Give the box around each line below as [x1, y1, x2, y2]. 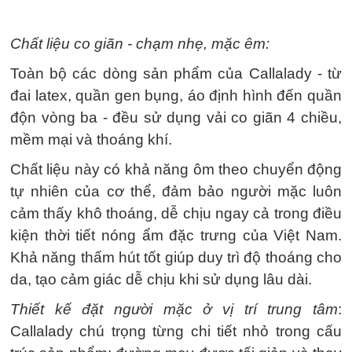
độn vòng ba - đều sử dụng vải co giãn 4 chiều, [10, 109, 342, 126]
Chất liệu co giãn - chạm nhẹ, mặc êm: [10, 35, 269, 52]
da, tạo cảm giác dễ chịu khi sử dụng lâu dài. [10, 271, 312, 288]
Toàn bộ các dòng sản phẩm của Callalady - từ [10, 65, 342, 82]
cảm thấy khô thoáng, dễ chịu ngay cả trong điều [10, 205, 342, 222]
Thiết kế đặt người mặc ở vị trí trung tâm [10, 301, 338, 317]
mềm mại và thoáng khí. [10, 131, 172, 148]
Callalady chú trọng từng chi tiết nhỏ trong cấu [10, 323, 342, 339]
